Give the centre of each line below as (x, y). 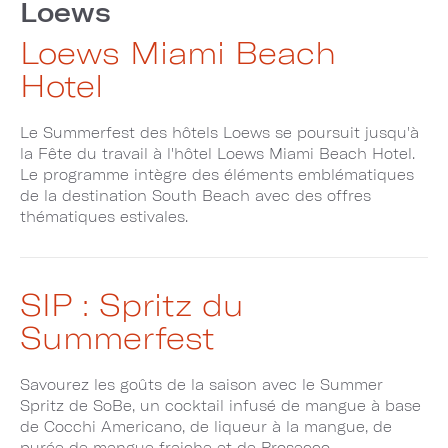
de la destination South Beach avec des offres (195, 195)
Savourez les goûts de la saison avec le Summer (201, 384)
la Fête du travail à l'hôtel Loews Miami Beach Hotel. (217, 153)
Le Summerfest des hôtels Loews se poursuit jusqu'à (219, 132)
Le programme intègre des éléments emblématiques (217, 174)
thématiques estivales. (104, 216)
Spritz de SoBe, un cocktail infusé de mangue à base (220, 405)
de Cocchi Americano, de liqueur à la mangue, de (206, 426)
